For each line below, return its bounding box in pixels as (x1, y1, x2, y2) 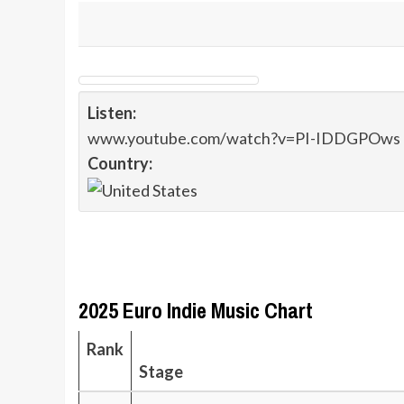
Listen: (87, 103, 136, 123)
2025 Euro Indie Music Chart (78, 296, 313, 326)
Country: (87, 153, 152, 173)
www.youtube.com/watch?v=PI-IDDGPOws (87, 128, 400, 148)
